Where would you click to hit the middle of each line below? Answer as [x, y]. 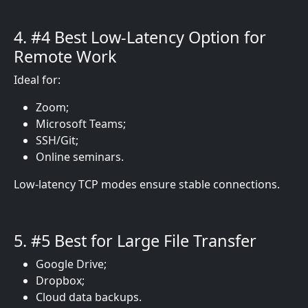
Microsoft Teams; [81, 124]
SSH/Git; [57, 140]
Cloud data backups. [89, 297]
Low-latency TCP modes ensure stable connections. [147, 184]
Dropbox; [60, 280]
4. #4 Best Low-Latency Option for [140, 37]
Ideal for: [37, 80]
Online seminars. [80, 157]
